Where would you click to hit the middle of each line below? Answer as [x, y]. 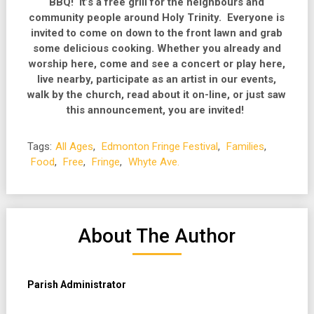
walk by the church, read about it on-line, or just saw [157, 95]
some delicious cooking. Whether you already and [157, 48]
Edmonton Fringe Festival [159, 146]
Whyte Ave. [153, 162]
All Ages [74, 146]
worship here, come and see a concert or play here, [157, 64]
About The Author [157, 236]
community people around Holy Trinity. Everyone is [157, 18]
